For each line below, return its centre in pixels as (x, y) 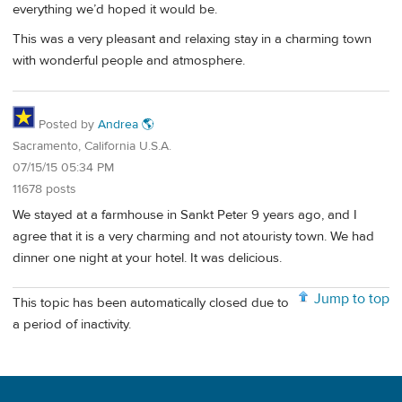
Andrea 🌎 (126, 125)
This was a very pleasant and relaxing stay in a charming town (192, 39)
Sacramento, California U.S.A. (92, 146)
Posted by (66, 125)
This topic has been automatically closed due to (151, 303)
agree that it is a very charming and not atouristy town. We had (193, 236)
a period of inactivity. (72, 325)
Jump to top (352, 299)
